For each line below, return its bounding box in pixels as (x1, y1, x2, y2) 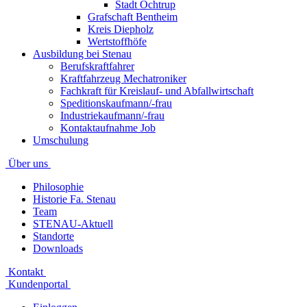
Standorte (33, 230, 74, 242)
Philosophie (33, 181, 84, 193)
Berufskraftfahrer (60, 60, 134, 72)
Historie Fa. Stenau (33, 193, 116, 205)
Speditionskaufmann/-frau (60, 97, 172, 109)
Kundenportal (5, 278, 71, 290)
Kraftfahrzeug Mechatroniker (60, 73, 186, 84)
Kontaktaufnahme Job (60, 122, 156, 134)
